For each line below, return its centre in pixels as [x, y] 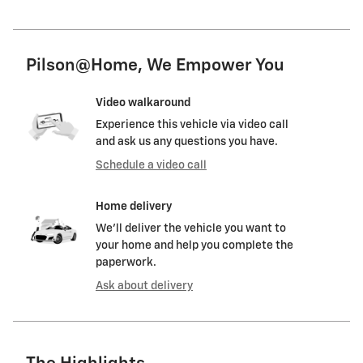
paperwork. [126, 262]
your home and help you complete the [194, 245]
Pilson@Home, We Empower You [155, 66]
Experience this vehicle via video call [192, 124]
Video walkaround [143, 102]
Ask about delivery [144, 286]
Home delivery [134, 206]
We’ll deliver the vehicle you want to [191, 228]
